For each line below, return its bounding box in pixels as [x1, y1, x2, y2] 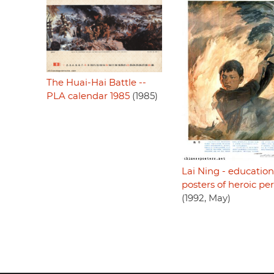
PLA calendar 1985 [46, 91, 130, 101]
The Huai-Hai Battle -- [46, 78, 146, 87]
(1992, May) [181, 194, 231, 204]
